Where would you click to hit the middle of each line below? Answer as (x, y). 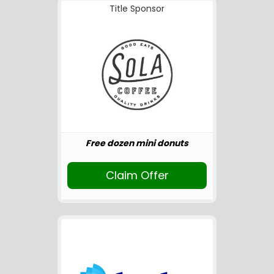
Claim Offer (137, 175)
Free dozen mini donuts (137, 143)
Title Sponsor (137, 9)
